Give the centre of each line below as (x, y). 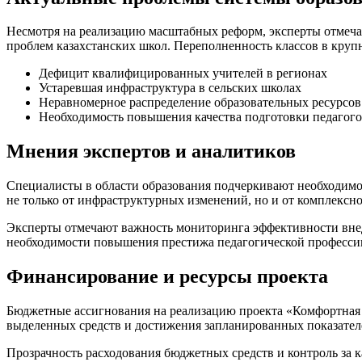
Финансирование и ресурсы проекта (167, 277)
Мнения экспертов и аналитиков (151, 152)
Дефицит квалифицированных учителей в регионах (183, 74)
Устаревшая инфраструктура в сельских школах (170, 88)
